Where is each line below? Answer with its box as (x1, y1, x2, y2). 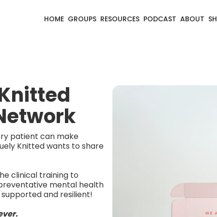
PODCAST (143, 14, 176, 24)
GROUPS (68, 14, 96, 24)
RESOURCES (100, 14, 139, 24)
